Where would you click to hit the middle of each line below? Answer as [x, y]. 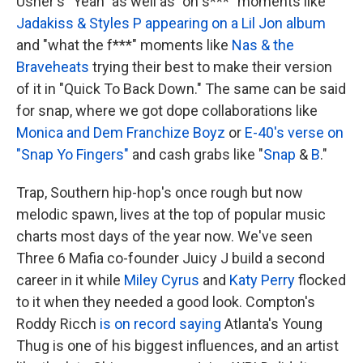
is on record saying [162, 324]
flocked [320, 280]
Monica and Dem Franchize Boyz [121, 133]
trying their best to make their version [211, 67]
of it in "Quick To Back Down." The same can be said [181, 89]
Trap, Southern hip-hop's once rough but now [160, 193]
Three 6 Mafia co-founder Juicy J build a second [171, 258]
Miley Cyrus [162, 280]
